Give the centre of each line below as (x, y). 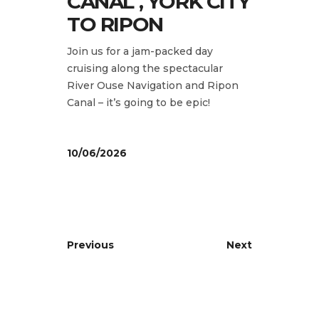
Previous (90, 245)
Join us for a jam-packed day (140, 51)
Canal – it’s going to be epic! (138, 102)
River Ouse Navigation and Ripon (153, 85)
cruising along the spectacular (145, 68)
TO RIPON (115, 24)
